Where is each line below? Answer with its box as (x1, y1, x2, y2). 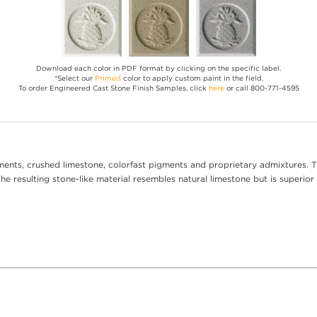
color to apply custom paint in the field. (120, 74, 263, 83)
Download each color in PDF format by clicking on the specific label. (36, 64, 281, 73)
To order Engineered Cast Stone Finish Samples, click (18, 84, 209, 93)
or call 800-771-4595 (224, 84, 299, 93)
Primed (94, 74, 121, 83)
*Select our (54, 74, 95, 83)
